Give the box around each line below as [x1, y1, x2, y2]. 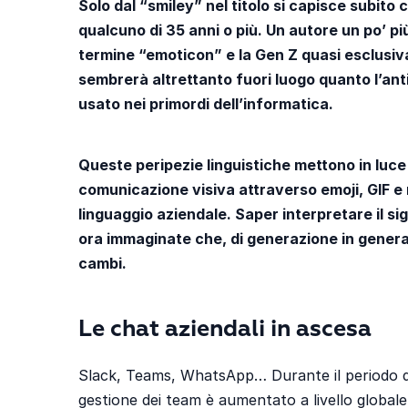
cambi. [78, 253, 127, 272]
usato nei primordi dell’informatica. [78, 94, 333, 113]
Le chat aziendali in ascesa [78, 318, 372, 342]
